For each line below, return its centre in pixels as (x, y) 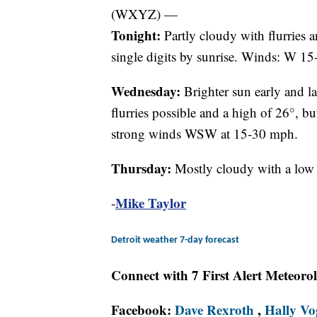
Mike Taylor (151, 203)
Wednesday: (146, 91)
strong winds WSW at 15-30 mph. (204, 134)
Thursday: (143, 168)
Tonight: (138, 35)
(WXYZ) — (144, 14)
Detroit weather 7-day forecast (175, 241)
